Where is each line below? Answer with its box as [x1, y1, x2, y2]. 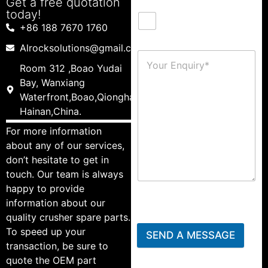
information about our [6, 197, 105, 209]
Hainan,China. [19, 105, 81, 118]
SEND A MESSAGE [145, 229, 235, 241]
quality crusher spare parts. [6, 211, 130, 224]
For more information [6, 125, 102, 138]
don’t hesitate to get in [6, 154, 109, 166]
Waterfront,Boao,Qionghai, [19, 91, 139, 103]
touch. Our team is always [6, 168, 123, 181]
